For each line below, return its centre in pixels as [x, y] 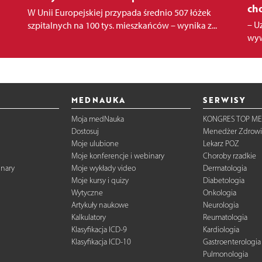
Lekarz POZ [221, 143]
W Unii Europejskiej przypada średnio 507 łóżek [119, 13]
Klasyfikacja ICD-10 [101, 242]
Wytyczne [87, 192]
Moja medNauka [97, 119]
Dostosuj [85, 131]
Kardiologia [221, 229]
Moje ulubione [95, 143]
